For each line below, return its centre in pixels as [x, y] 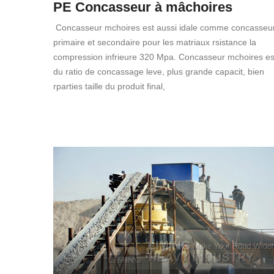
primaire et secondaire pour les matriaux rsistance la [155, 42]
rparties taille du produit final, [109, 86]
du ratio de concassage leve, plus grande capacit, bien [159, 71]
